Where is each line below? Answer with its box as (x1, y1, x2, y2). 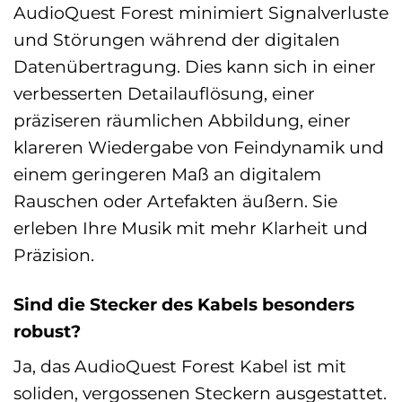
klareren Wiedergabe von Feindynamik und (13, 135, 384, 158)
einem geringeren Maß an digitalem (13, 162, 321, 185)
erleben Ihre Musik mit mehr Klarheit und (13, 216, 368, 239)
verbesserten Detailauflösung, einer (13, 82, 315, 104)
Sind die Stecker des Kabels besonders (13, 293, 354, 315)
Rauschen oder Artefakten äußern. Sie (13, 189, 337, 212)
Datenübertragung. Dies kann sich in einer (13, 55, 376, 77)
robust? (13, 319, 81, 342)
